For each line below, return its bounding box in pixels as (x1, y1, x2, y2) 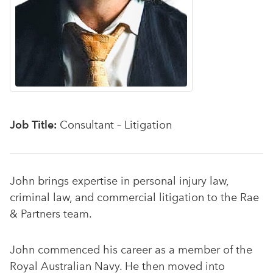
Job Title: (10, 118, 57, 132)
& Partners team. (10, 207, 92, 221)
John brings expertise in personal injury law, (10, 174, 229, 188)
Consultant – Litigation (57, 118, 172, 132)
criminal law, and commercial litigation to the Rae (10, 191, 259, 205)
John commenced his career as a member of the (10, 243, 252, 257)
